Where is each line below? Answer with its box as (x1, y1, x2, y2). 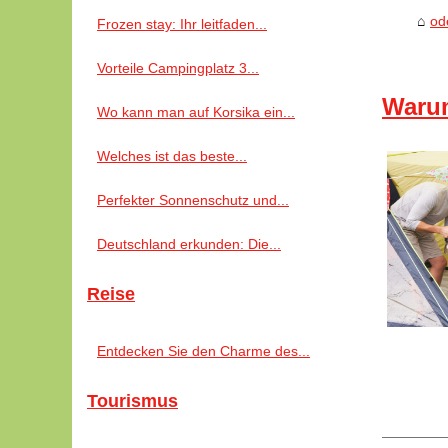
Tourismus (87, 391, 178, 411)
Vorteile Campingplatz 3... (97, 60, 259, 76)
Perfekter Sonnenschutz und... (97, 192, 289, 208)
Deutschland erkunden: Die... (97, 236, 281, 252)
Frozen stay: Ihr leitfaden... (97, 16, 267, 32)
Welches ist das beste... (97, 148, 247, 164)
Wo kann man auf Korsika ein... (97, 104, 295, 120)
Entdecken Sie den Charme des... (97, 343, 310, 359)
